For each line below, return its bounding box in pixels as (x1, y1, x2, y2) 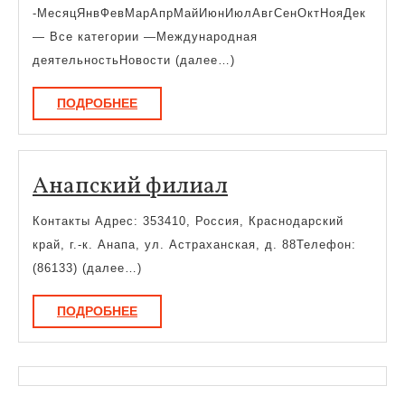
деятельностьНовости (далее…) (33, 53, 235, 68)
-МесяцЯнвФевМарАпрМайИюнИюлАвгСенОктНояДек (33, 6, 366, 21)
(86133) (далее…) (33, 260, 142, 275)
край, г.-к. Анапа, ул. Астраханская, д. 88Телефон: (33, 237, 356, 251)
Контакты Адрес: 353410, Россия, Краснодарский (33, 213, 344, 228)
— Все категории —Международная (33, 30, 258, 44)
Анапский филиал (33, 170, 228, 202)
